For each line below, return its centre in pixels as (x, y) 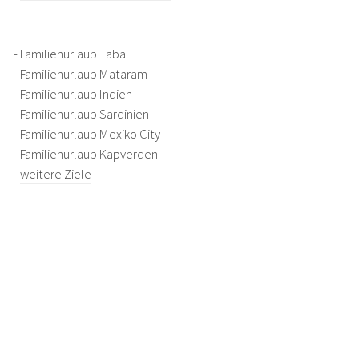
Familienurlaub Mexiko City (90, 135)
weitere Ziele (55, 175)
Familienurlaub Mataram (83, 75)
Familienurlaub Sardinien (84, 115)
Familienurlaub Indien (76, 95)
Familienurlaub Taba (73, 54)
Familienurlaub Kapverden (89, 155)
